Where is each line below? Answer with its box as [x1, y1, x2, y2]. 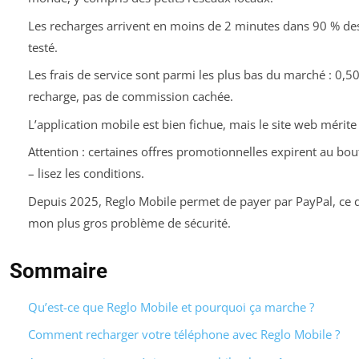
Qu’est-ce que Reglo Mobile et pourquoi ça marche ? [27, 298, 314, 315]
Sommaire [10, 258, 107, 283]
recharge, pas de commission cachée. [27, 88, 233, 105]
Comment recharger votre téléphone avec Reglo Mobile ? [27, 326, 340, 343]
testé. [27, 38, 58, 55]
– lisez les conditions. [27, 165, 144, 182]
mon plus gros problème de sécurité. [27, 214, 231, 231]
